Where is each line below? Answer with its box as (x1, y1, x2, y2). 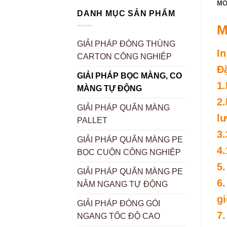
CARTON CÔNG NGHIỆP (77, 52, 172, 61)
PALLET (77, 116, 107, 125)
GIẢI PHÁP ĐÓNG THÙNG (77, 40, 175, 49)
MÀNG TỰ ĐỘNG (77, 84, 142, 93)
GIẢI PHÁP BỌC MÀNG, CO (77, 71, 182, 81)
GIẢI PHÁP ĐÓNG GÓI (77, 199, 160, 208)
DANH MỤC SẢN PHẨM (77, 9, 175, 18)
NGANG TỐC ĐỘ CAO (77, 212, 160, 221)
